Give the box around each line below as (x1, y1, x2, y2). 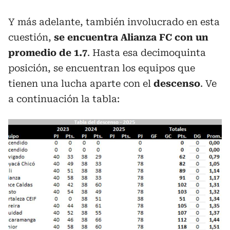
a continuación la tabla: (8, 93, 120, 104)
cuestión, (8, 32, 54, 43)
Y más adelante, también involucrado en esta (8, 16, 220, 27)
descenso (154, 78, 200, 89)
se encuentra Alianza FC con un (54, 32, 208, 43)
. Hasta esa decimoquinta (87, 47, 206, 58)
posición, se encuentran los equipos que (8, 63, 195, 73)
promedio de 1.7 (8, 47, 87, 58)
